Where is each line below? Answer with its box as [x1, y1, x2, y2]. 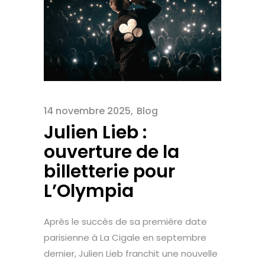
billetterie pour [44, 159, 175, 184]
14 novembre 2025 [44, 104, 131, 118]
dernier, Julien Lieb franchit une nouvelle [44, 247, 218, 260]
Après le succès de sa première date [44, 215, 207, 228]
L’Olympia [44, 178, 134, 203]
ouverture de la [44, 139, 179, 164]
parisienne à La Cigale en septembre [44, 231, 206, 244]
